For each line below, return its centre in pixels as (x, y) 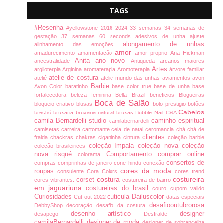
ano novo (113, 61)
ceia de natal (129, 130)
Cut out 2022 (91, 197)
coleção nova (160, 146)
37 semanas (80, 37)
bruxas (126, 113)
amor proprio (153, 53)
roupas (46, 171)
